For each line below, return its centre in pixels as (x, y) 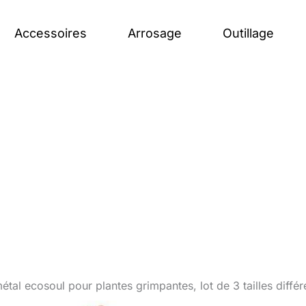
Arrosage (154, 33)
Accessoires (50, 33)
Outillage (248, 33)
